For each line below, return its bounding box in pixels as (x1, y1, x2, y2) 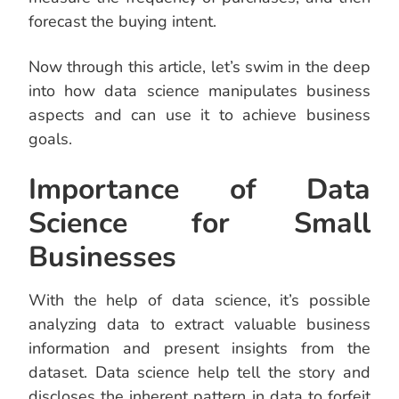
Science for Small (28, 204, 370, 243)
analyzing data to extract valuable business (28, 313, 370, 336)
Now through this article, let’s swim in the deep (28, 56, 370, 78)
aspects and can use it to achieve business (28, 104, 370, 126)
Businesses (28, 238, 176, 277)
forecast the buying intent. (28, 11, 216, 33)
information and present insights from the (28, 338, 370, 360)
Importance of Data (28, 170, 370, 209)
